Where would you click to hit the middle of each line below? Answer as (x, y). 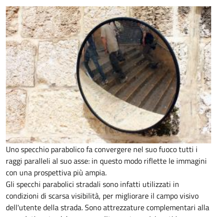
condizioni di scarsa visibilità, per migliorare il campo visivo (102, 196)
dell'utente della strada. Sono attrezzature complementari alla (108, 207)
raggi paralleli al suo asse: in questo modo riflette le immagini (106, 161)
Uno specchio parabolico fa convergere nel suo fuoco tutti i (102, 149)
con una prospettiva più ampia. (56, 172)
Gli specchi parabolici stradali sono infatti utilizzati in (93, 184)
